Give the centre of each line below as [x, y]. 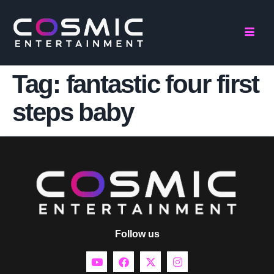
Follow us [137, 234]
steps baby [73, 112]
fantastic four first [162, 84]
